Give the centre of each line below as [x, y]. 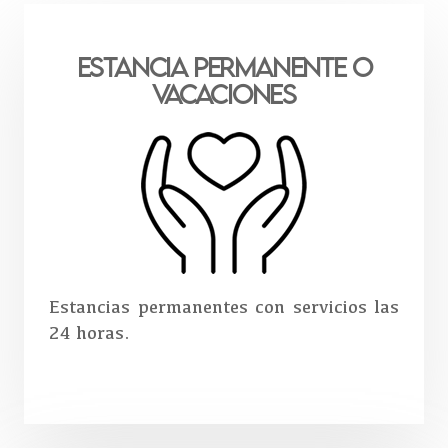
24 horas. [89, 332]
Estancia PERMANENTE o [224, 67]
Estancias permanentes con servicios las [224, 306]
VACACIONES [223, 94]
